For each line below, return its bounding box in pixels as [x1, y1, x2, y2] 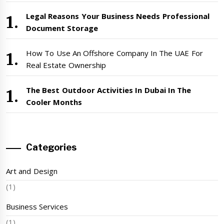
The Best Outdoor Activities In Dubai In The [26, 85, 191, 95]
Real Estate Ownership [26, 60, 106, 70]
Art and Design [6, 166, 57, 176]
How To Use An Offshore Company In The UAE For [26, 48, 203, 58]
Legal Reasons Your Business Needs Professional [26, 11, 209, 21]
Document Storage [26, 23, 98, 33]
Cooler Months [26, 97, 82, 107]
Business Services [6, 201, 68, 212]
